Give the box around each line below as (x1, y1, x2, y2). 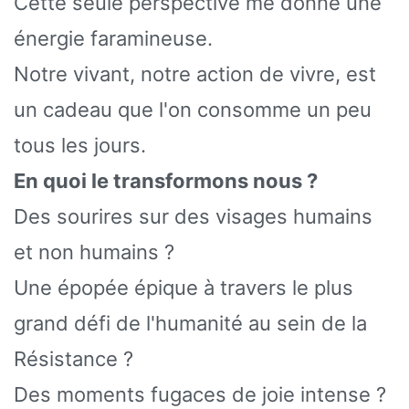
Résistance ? (14, 346, 133, 371)
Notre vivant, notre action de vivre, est (14, 61, 376, 86)
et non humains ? (14, 239, 174, 264)
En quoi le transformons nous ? (14, 168, 318, 193)
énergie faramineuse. (14, 26, 213, 50)
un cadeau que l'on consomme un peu (14, 97, 372, 121)
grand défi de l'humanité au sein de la (14, 310, 367, 335)
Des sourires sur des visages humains (14, 204, 372, 228)
